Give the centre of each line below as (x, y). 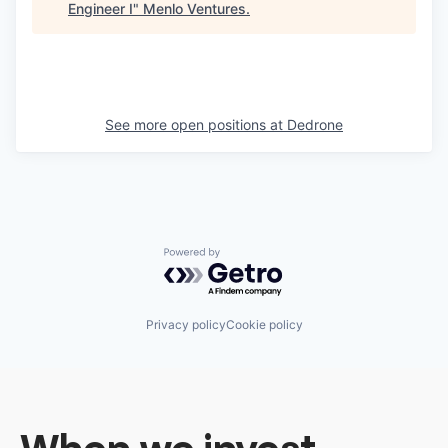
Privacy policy (185, 324)
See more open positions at (196, 124)
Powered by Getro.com (251, 257)
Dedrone (315, 124)
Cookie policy (264, 324)
